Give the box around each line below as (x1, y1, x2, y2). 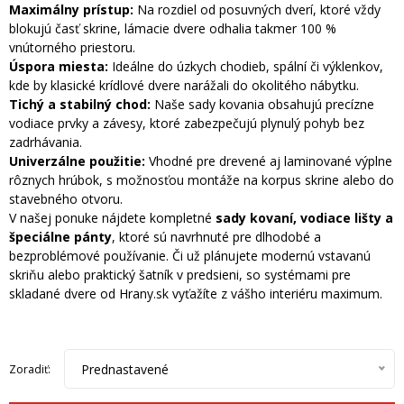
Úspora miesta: (9, 58, 108, 75)
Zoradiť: (9, 361, 50, 377)
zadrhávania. (9, 133, 82, 151)
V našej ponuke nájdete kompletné (9, 209, 216, 226)
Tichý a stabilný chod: (9, 96, 151, 113)
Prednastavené (81, 361, 169, 378)
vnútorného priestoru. (9, 39, 135, 56)
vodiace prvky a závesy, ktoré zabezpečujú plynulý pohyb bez (9, 115, 364, 132)
